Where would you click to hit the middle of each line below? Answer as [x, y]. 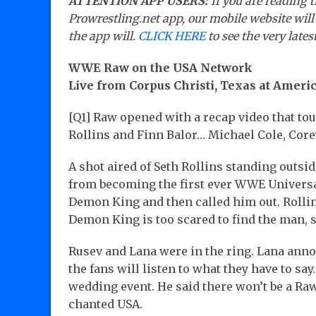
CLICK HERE [172, 36]
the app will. [103, 36]
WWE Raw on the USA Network [160, 68]
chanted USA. [105, 304]
